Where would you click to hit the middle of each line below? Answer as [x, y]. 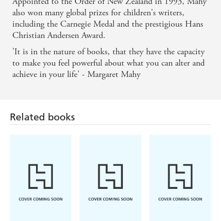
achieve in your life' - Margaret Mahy [76, 74]
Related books [42, 117]
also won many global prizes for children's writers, [98, 13]
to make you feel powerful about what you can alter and [109, 63]
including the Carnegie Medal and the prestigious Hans [108, 24]
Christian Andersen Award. [59, 36]
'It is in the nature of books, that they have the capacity [109, 52]
